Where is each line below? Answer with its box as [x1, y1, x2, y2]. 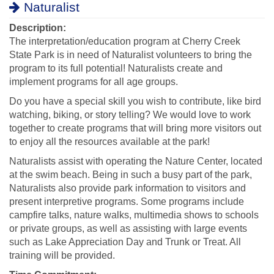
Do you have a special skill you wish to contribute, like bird [9, 96, 261, 106]
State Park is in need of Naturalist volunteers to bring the [9, 50, 252, 60]
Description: [9, 23, 66, 33]
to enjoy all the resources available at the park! [9, 136, 210, 147]
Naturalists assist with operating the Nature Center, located [9, 156, 262, 166]
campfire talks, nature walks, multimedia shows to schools [9, 210, 259, 220]
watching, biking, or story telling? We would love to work [9, 109, 251, 120]
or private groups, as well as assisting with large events [9, 223, 247, 234]
